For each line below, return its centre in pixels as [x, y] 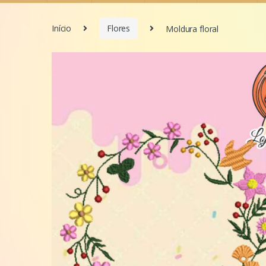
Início [62, 28]
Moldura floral [192, 28]
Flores [119, 28]
